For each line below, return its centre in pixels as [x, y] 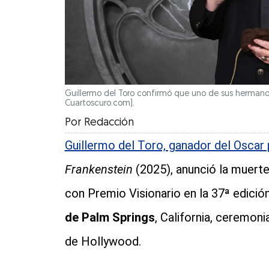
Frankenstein [98, 170]
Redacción [109, 123]
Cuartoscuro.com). [99, 104]
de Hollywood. [103, 242]
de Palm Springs [110, 218]
